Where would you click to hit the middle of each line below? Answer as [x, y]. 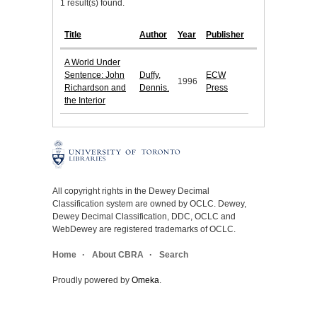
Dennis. [154, 88]
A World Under [92, 63]
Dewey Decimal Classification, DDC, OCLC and [144, 217]
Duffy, [150, 75]
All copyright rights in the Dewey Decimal [131, 191]
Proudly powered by [92, 281]
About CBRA [118, 255]
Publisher [225, 35]
